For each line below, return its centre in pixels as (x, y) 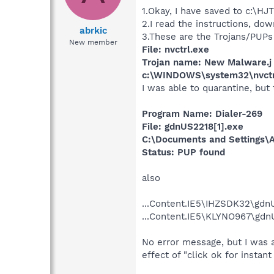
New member (93, 43)
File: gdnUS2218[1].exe (193, 126)
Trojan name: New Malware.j (207, 62)
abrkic (93, 31)
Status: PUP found (183, 152)
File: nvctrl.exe (176, 49)
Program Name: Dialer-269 (202, 113)
